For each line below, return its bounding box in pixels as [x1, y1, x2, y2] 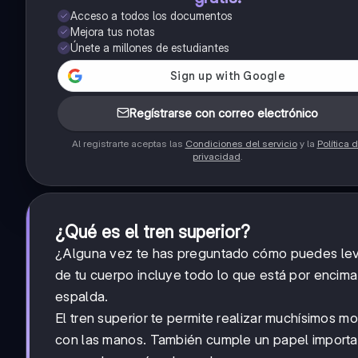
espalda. [55, 288, 109, 304]
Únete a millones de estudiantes [70, 40, 229, 54]
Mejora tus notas [70, 24, 155, 38]
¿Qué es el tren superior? [55, 221, 250, 242]
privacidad [192, 149, 241, 162]
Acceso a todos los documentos [70, 8, 233, 22]
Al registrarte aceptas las [71, 137, 185, 149]
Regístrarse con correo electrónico [129, 105, 318, 121]
